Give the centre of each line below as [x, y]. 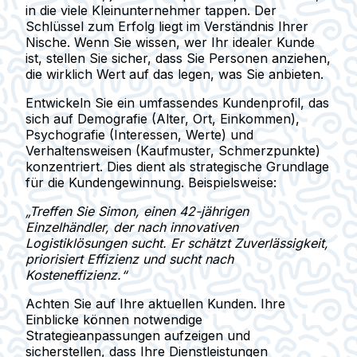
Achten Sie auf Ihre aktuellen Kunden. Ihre [155, 303]
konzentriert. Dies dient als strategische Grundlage [177, 166]
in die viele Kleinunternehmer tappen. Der [151, 10]
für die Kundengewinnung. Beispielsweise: [151, 182]
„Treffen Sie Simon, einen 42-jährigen [137, 211]
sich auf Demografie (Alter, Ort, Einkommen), [163, 118]
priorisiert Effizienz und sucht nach [129, 259]
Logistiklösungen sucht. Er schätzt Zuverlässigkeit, [177, 243]
